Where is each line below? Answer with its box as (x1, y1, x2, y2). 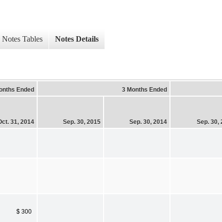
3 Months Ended (122, 86, 167, 93)
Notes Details (55, 35, 99, 44)
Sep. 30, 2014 (129, 118, 167, 125)
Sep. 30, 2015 (63, 118, 101, 125)
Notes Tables (2, 35, 43, 44)
